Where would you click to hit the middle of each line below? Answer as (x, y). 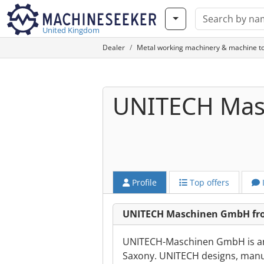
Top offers (208, 182)
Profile (143, 182)
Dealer (114, 47)
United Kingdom (71, 30)
